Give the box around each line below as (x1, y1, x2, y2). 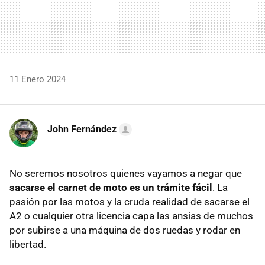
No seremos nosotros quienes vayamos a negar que (9, 167, 242, 179)
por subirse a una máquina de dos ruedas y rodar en (9, 224, 240, 236)
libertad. (9, 238, 46, 250)
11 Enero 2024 (9, 73, 66, 85)
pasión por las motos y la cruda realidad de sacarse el (9, 195, 250, 208)
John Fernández (47, 123, 117, 135)
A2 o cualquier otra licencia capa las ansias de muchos (9, 209, 253, 222)
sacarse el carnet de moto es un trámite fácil (9, 181, 212, 193)
